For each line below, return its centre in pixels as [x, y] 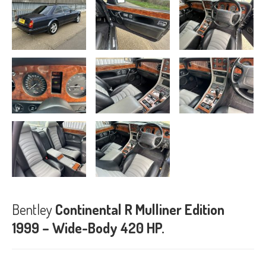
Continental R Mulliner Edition [138, 210]
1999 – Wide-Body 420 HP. [88, 228]
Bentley [32, 210]
